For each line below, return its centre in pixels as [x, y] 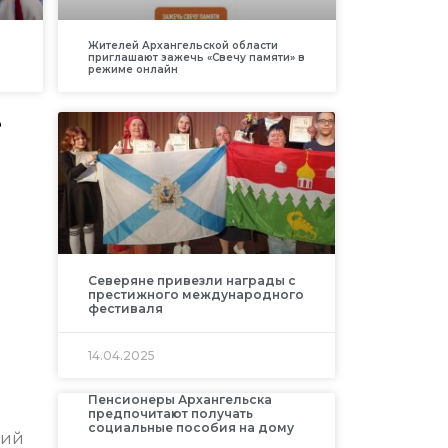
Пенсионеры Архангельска [179, 399]
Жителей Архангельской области [182, 46]
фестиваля [125, 308]
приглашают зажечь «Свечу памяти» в [196, 58]
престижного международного [195, 294]
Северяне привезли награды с [191, 280]
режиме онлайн [132, 70]
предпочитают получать [170, 413]
